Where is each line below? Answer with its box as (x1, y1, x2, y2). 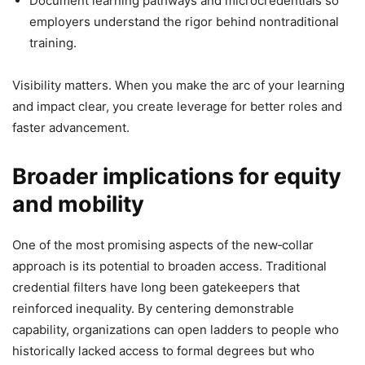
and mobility (12, 191, 144, 218)
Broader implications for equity (12, 163, 341, 191)
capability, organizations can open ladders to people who (12, 322, 339, 338)
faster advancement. (12, 120, 130, 136)
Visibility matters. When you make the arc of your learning (12, 77, 345, 94)
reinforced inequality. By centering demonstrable (12, 301, 294, 317)
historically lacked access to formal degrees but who (12, 343, 314, 359)
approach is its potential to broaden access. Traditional (12, 258, 327, 275)
